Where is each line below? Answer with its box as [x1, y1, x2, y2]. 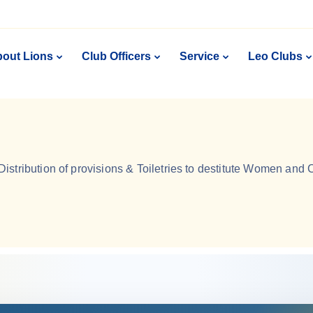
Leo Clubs [247, 50, 303, 62]
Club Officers [81, 50, 151, 62]
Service [179, 50, 219, 62]
